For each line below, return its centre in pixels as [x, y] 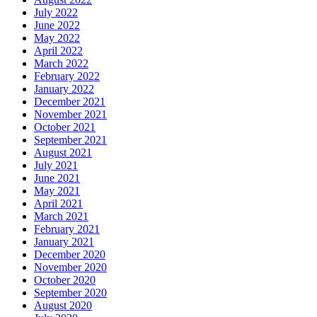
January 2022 [64, 89]
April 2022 [58, 51]
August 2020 [63, 306]
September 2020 [70, 293]
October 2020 [65, 280]
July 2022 [56, 13]
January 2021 [64, 242]
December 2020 [70, 255]
